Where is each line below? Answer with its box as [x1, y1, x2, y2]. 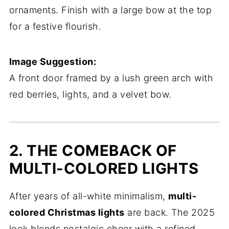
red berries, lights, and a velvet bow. [9, 89, 172, 100]
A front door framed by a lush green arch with [9, 73, 214, 83]
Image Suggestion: [9, 56, 97, 67]
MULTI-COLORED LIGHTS [9, 159, 199, 177]
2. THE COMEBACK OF [9, 142, 177, 159]
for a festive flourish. [9, 21, 102, 32]
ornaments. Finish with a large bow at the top [9, 5, 212, 15]
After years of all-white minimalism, [9, 191, 169, 201]
